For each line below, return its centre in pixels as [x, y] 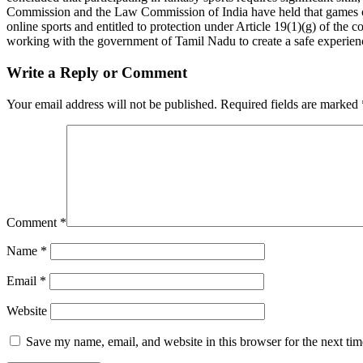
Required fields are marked [291, 104]
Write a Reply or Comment [97, 73]
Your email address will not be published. [112, 104]
